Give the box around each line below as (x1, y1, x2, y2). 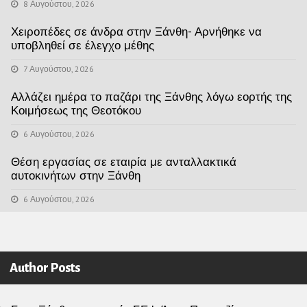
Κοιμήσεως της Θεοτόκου (11, 103, 141, 119)
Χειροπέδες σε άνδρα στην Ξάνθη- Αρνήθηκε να (11, 24, 262, 40)
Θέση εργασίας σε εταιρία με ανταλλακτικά (11, 154, 236, 170)
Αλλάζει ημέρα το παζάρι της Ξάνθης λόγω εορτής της (11, 89, 292, 105)
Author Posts (10, 261, 80, 275)
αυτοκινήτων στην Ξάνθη (11, 168, 140, 184)
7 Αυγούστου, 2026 (21, 64, 94, 75)
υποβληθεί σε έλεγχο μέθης (11, 38, 154, 53)
